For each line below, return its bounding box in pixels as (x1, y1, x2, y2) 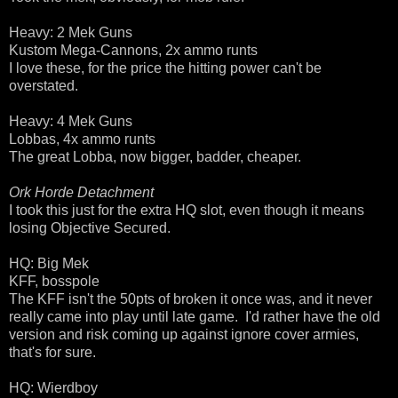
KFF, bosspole (9, 274, 99, 290)
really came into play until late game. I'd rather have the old (9, 309, 380, 325)
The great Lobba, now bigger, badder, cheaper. (9, 149, 301, 165)
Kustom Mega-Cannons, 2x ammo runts (9, 43, 258, 59)
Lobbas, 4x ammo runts (9, 131, 155, 147)
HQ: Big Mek (9, 256, 89, 272)
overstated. (9, 78, 78, 94)
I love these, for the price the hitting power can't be (9, 60, 322, 76)
